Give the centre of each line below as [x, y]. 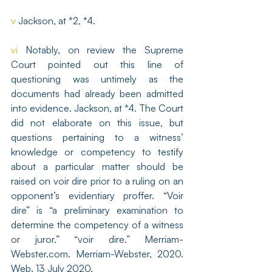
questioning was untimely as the [97, 79]
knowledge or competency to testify [97, 152]
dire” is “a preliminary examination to [97, 210]
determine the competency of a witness [97, 225]
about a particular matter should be [97, 166]
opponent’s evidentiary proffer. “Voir [97, 195]
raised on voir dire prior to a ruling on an [97, 181]
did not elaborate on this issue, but [97, 123]
